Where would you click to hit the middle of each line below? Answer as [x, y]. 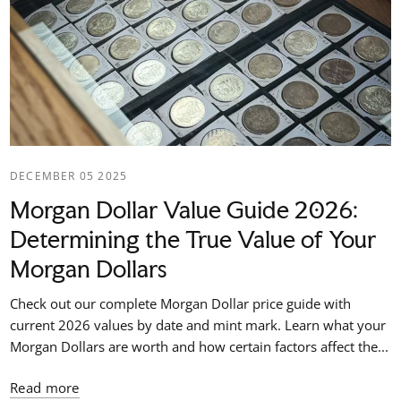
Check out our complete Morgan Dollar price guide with [181, 303]
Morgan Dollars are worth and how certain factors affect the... [200, 346]
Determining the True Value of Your [193, 239]
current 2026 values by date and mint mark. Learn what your [198, 324]
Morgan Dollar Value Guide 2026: [184, 209]
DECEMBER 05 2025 [69, 175]
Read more [45, 387]
